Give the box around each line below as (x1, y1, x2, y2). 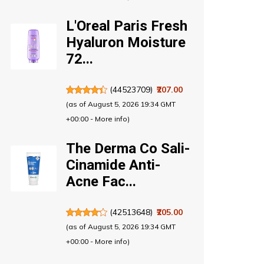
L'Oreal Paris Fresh (65, 17, 187, 34)
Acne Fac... (65, 173, 136, 190)
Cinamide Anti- (65, 156, 160, 173)
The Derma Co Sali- (65, 140, 190, 157)
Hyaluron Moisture (65, 34, 186, 51)
